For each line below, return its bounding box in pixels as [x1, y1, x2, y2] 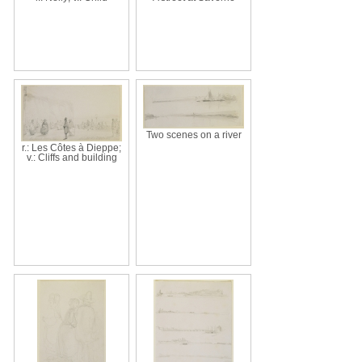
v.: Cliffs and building [26, 152, 117, 162]
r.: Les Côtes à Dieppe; [22, 142, 121, 153]
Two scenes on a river [145, 129, 242, 140]
